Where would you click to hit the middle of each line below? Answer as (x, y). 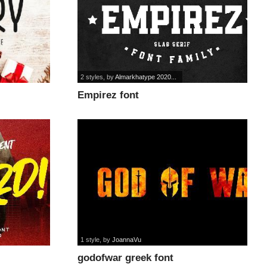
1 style (90, 239)
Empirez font (108, 95)
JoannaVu (127, 239)
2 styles (92, 77)
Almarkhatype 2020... (146, 77)
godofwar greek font (126, 257)
